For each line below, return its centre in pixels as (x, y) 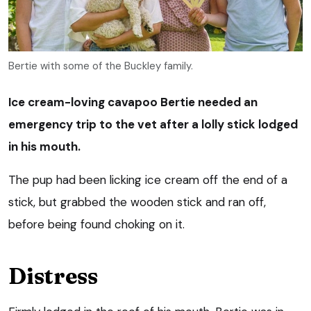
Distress (53, 276)
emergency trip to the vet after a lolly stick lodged (153, 124)
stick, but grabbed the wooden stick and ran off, (137, 202)
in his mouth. (44, 146)
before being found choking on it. (96, 224)
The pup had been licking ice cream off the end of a (148, 179)
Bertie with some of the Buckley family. (101, 66)
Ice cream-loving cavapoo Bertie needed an (133, 102)
